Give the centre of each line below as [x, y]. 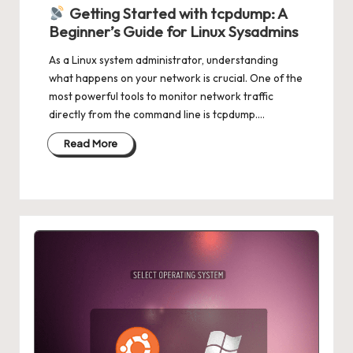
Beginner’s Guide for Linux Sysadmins [173, 32]
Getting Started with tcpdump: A [176, 14]
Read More [91, 143]
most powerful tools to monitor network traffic [161, 97]
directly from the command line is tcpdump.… [156, 115]
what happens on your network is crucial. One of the [175, 78]
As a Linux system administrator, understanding [163, 60]
